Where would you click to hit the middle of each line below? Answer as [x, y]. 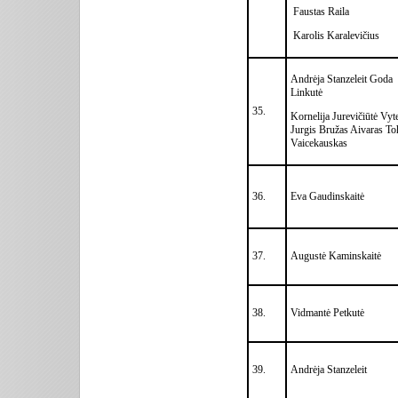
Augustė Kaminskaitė [336, 255]
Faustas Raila [320, 11]
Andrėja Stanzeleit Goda [342, 79]
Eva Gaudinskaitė [327, 196]
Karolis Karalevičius [335, 35]
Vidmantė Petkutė [327, 312]
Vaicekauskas [319, 143]
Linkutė [306, 92]
